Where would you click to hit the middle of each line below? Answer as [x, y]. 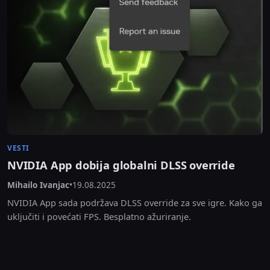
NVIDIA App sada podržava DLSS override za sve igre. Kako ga [135, 203]
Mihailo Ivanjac [38, 185]
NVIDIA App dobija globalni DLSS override [121, 165]
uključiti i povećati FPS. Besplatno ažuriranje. [99, 217]
